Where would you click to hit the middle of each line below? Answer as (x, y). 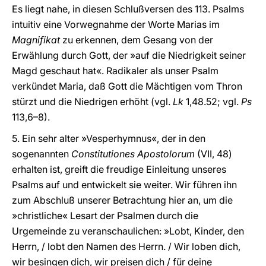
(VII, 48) (213, 154)
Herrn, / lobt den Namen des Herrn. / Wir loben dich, (126, 246)
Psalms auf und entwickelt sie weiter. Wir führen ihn (124, 185)
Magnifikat (36, 40)
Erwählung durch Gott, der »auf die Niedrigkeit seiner (129, 55)
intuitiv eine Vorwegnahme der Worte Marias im (116, 24)
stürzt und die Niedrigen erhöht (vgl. (92, 102)
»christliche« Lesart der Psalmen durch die (105, 216)
